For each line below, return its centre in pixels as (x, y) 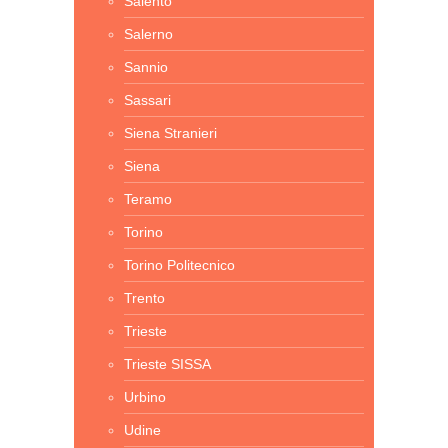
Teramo (148, 199)
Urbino (145, 397)
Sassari (147, 100)
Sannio (146, 67)
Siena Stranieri (170, 133)
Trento (144, 298)
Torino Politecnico (179, 265)
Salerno (148, 34)
